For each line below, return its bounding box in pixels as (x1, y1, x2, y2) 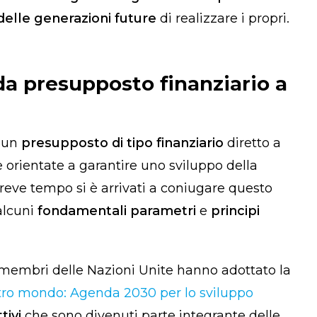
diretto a (224, 134, 281, 151)
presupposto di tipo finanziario (21, 134, 224, 151)
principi (211, 202, 260, 219)
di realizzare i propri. (160, 10, 289, 26)
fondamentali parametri (38, 202, 196, 219)
